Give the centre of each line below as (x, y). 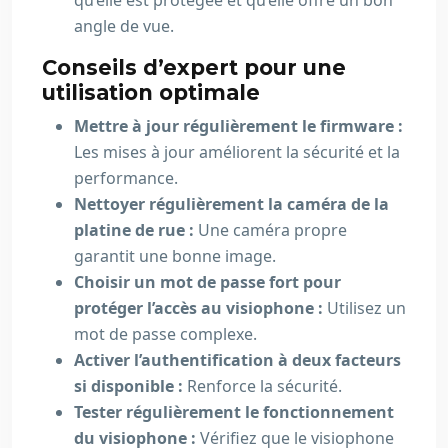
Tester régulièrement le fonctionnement (234, 412)
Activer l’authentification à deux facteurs (237, 360)
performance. (126, 178)
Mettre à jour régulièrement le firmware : (238, 126)
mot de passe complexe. (165, 334)
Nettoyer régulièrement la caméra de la (231, 204)
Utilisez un (366, 308)
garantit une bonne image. (175, 256)
